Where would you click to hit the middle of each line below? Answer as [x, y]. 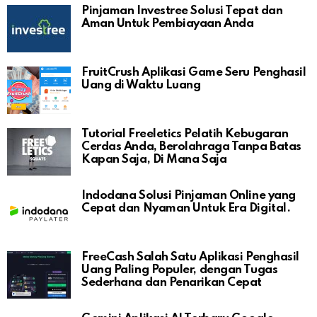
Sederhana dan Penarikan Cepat [172, 283]
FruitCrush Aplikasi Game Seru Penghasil [194, 73]
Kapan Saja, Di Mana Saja [154, 160]
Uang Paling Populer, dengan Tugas [180, 270]
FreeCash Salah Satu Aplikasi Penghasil [190, 258]
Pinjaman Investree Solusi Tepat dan [182, 11]
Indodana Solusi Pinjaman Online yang [189, 196]
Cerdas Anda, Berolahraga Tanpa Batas [191, 147]
